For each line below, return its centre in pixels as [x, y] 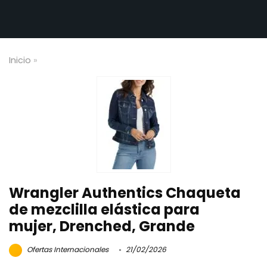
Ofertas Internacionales [67, 250]
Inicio [20, 60]
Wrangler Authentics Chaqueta [125, 193]
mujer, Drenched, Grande [102, 226]
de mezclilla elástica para [104, 209]
